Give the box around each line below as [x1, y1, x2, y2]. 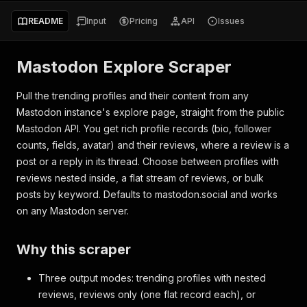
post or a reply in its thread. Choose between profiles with [16, 156, 279, 167]
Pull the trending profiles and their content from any [16, 90, 249, 101]
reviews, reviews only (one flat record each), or [38, 288, 256, 300]
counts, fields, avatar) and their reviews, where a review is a [16, 139, 289, 151]
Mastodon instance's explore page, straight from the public [16, 106, 284, 118]
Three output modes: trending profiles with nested [38, 272, 266, 284]
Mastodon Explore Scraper [16, 57, 232, 77]
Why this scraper [16, 241, 131, 258]
